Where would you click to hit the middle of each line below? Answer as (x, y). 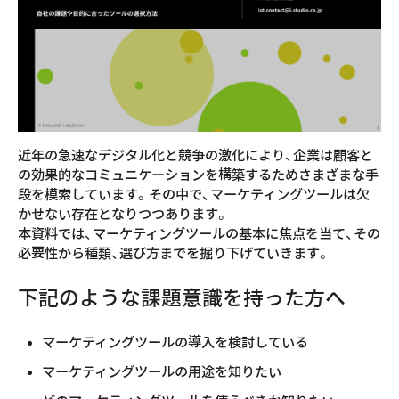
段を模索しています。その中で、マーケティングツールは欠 (194, 194)
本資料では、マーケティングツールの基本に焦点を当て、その (199, 233)
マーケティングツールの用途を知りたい (162, 371)
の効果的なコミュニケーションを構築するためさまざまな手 (198, 175)
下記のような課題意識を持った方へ (182, 298)
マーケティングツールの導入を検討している (175, 342)
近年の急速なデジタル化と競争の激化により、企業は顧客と (195, 155)
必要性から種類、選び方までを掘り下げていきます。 (174, 253)
